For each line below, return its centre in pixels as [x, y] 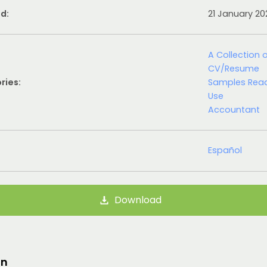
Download [138, 200]
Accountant [234, 109]
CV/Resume [234, 68]
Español [225, 150]
